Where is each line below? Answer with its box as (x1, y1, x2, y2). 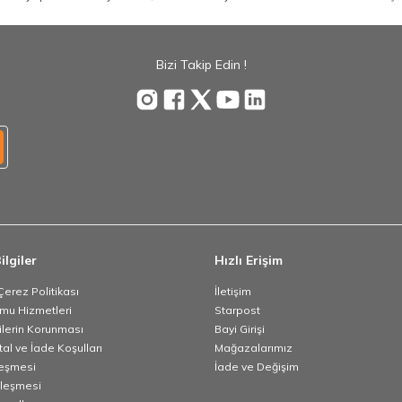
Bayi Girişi (214, 322, 265, 336)
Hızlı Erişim (214, 252, 283, 269)
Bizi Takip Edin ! (155, 57, 247, 74)
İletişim (214, 284, 251, 299)
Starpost (214, 303, 260, 318)
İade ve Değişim (214, 360, 299, 374)
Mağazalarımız (214, 341, 293, 355)
